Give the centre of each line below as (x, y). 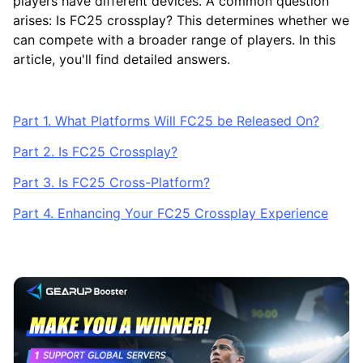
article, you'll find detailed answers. (122, 59)
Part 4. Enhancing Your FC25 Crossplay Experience (171, 213)
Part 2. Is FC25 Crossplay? (95, 151)
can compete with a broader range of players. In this (174, 39)
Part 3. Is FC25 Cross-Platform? (111, 182)
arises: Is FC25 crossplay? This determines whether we (181, 20)
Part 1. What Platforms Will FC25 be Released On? (166, 120)
